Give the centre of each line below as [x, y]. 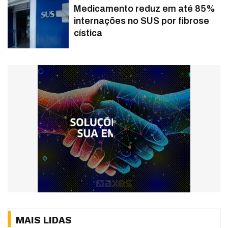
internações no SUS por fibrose [141, 21]
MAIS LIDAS [44, 220]
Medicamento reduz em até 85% [145, 8]
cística [88, 33]
